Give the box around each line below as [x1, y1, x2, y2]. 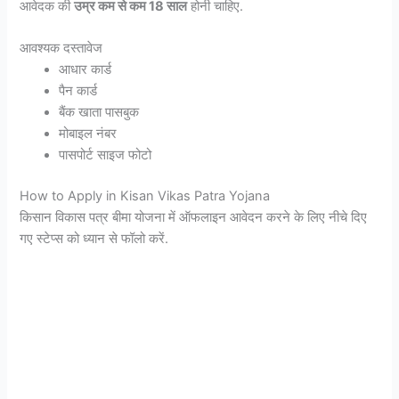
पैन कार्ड [59, 83, 98, 100]
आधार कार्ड [59, 61, 112, 78]
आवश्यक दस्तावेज [20, 40, 103, 57]
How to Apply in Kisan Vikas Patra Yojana [20, 188, 271, 205]
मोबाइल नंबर [59, 126, 118, 142]
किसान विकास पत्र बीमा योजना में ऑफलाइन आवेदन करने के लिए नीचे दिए [20, 209, 368, 226]
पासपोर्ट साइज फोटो [59, 147, 152, 164]
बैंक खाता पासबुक [59, 104, 140, 121]
